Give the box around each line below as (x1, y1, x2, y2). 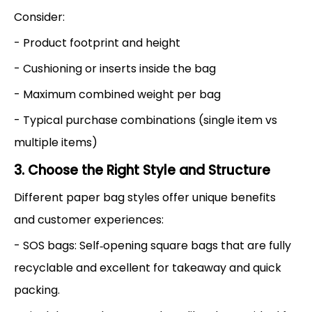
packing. (14, 281, 60, 298)
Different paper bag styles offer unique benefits (14, 189, 276, 205)
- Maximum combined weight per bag (14, 86, 221, 102)
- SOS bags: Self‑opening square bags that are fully (14, 237, 291, 253)
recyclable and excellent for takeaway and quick (14, 259, 281, 276)
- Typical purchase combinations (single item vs (14, 111, 277, 128)
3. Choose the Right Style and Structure (14, 160, 270, 180)
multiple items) (14, 134, 97, 150)
